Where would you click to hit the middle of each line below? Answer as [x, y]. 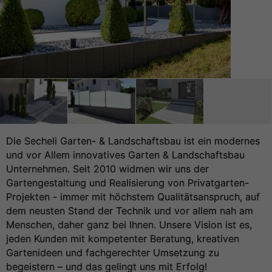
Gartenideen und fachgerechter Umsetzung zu [113, 253]
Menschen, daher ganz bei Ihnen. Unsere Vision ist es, [129, 225]
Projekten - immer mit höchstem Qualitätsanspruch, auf [133, 197]
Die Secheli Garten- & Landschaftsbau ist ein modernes [133, 141]
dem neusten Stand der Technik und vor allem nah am [130, 211]
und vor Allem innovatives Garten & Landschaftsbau [125, 155]
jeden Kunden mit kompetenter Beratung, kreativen [123, 239]
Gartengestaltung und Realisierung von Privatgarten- [127, 183]
